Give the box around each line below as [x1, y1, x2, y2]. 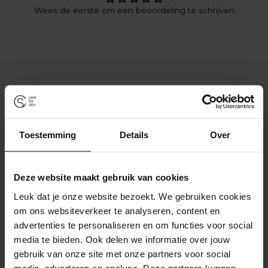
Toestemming [19, 129, 77, 140]
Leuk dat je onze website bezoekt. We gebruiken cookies [14, 191, 251, 201]
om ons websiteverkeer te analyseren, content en [14, 205, 220, 215]
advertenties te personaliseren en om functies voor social [14, 220, 253, 230]
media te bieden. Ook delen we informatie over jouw [14, 234, 230, 244]
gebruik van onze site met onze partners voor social [14, 248, 231, 258]
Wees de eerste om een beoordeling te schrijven [33, 5, 234, 15]
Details [119, 129, 149, 140]
